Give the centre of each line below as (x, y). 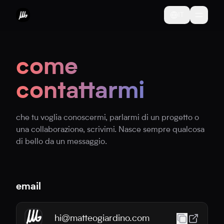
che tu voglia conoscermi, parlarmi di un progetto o (107, 118)
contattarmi (80, 92)
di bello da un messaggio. (61, 142)
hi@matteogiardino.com (102, 218)
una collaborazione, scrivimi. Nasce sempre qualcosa (110, 130)
